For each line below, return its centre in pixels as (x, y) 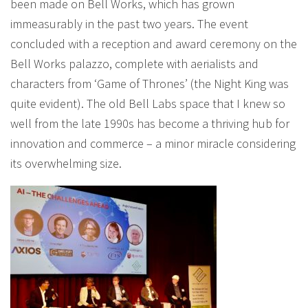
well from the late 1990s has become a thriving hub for (150, 123)
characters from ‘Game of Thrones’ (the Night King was (150, 84)
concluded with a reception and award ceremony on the (154, 44)
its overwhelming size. (66, 163)
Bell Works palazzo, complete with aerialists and (134, 64)
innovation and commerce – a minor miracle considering (153, 143)
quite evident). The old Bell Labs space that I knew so (148, 103)
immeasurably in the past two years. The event (129, 24)
